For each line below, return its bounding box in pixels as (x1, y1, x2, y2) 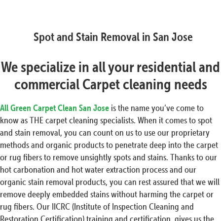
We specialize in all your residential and (1, 58, 220, 76)
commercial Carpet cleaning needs (14, 75, 207, 93)
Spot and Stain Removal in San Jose (33, 30, 193, 44)
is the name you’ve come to (109, 103, 204, 113)
